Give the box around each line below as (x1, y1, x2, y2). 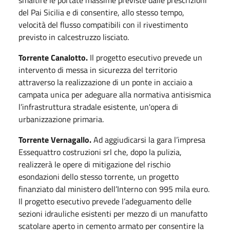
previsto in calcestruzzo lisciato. (18, 31, 129, 43)
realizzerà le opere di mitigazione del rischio (18, 158, 170, 170)
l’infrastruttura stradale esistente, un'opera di (18, 101, 178, 113)
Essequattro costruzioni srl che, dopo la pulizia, (18, 146, 182, 158)
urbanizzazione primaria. (18, 113, 104, 125)
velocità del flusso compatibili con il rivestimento (18, 18, 188, 31)
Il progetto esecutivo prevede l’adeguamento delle (18, 195, 191, 207)
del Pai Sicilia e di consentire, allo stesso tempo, (18, 6, 184, 18)
